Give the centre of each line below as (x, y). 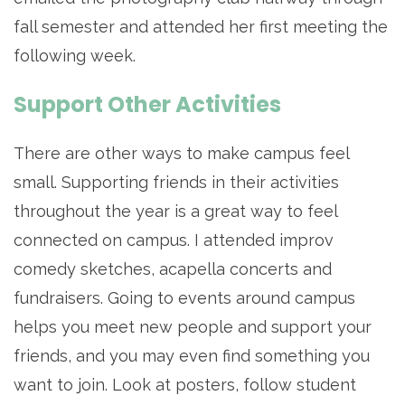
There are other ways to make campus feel (181, 154)
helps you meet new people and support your (193, 327)
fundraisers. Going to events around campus (184, 298)
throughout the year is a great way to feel (175, 212)
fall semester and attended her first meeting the (201, 27)
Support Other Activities (147, 105)
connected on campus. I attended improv (174, 240)
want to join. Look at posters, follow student (185, 385)
